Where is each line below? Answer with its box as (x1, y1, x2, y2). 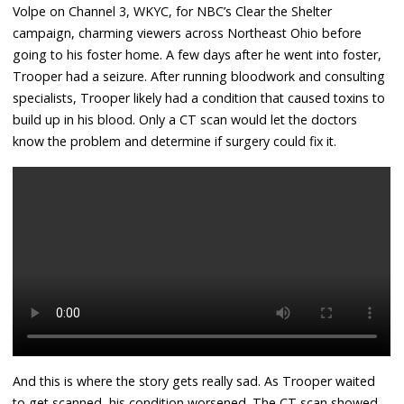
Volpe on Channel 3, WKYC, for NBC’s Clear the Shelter (13, 2, 333, 20)
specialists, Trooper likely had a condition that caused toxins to (13, 88, 386, 106)
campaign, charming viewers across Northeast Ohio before (13, 23, 363, 41)
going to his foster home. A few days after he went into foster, (13, 45, 382, 63)
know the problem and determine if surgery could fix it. (13, 132, 337, 150)
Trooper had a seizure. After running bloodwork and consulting (13, 67, 386, 85)
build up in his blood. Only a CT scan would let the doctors (13, 110, 358, 128)
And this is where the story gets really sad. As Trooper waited (13, 372, 376, 390)
